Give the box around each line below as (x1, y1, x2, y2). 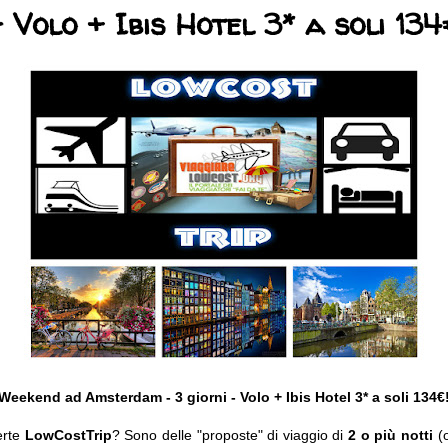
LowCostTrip (24, 427, 112, 444)
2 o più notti (348, 427, 438, 444)
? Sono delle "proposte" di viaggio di (111, 427, 349, 444)
